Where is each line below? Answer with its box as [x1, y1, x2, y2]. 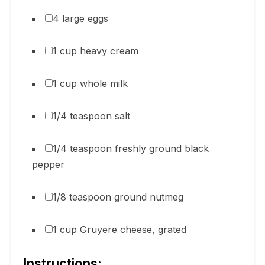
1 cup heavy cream [52, 45, 138, 57]
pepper [31, 159, 64, 171]
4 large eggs [52, 12, 108, 25]
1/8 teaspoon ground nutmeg [52, 191, 183, 203]
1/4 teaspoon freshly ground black [52, 143, 209, 155]
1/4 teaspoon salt [52, 110, 130, 122]
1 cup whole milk [52, 77, 128, 90]
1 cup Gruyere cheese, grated [52, 224, 186, 236]
